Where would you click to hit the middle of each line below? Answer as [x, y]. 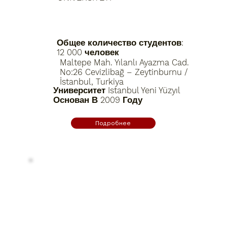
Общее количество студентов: [120, 43]
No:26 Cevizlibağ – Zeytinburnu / [124, 72]
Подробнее [113, 123]
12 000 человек [88, 53]
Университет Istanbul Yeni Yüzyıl [117, 90]
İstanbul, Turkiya [91, 82]
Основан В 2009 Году [98, 100]
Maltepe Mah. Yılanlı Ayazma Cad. [124, 62]
